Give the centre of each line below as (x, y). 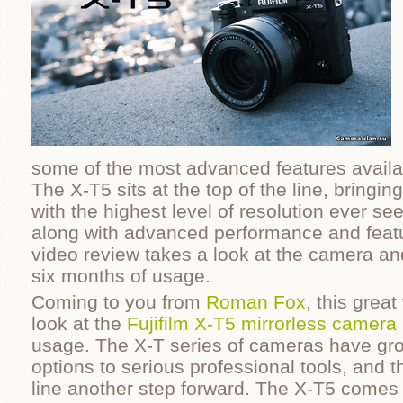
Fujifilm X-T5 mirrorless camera (262, 323)
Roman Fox (256, 302)
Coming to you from (119, 302)
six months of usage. (124, 276)
